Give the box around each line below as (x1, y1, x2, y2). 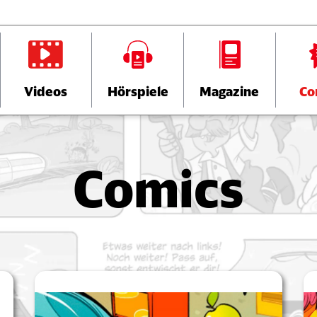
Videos (24, 83, 68, 100)
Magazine (200, 83, 260, 100)
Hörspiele (107, 83, 168, 100)
